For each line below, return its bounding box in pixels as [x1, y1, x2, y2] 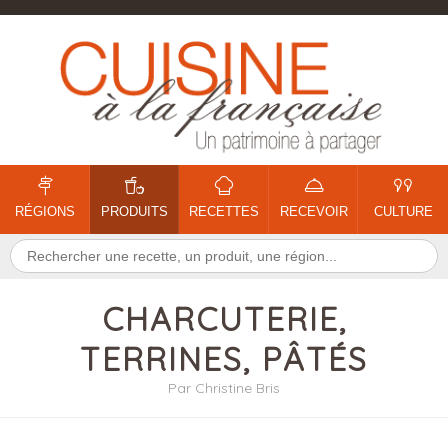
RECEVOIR [279, 204, 348, 219]
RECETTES [189, 204, 259, 219]
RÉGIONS [14, 204, 75, 219]
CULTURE [373, 204, 433, 219]
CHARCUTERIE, [101, 299, 347, 339]
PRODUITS [100, 204, 168, 219]
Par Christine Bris [168, 379, 280, 397]
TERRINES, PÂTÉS [80, 339, 368, 379]
